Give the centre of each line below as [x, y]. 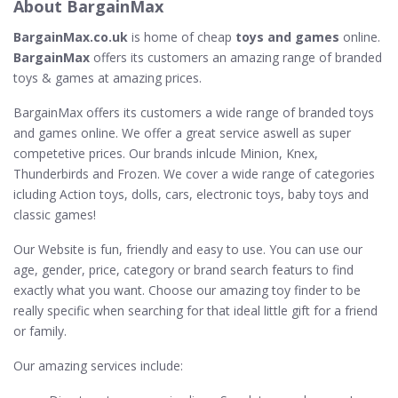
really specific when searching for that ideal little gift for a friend [195, 310]
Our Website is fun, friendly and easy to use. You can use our [188, 249]
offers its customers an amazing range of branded [236, 57]
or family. [40, 331]
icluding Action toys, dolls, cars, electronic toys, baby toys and [191, 194]
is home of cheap [183, 37]
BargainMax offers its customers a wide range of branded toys [194, 112]
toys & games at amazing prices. [107, 78]
